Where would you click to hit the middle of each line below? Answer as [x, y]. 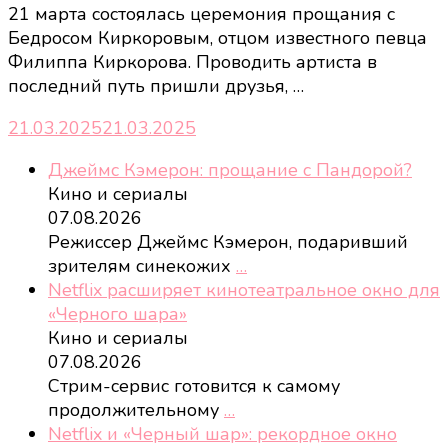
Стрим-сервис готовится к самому [194, 385]
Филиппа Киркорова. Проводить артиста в [192, 61]
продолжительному [136, 409]
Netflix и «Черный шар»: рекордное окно [222, 433]
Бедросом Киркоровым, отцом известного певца [217, 37]
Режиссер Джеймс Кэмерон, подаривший [228, 241]
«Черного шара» [117, 313]
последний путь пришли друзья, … [156, 85]
